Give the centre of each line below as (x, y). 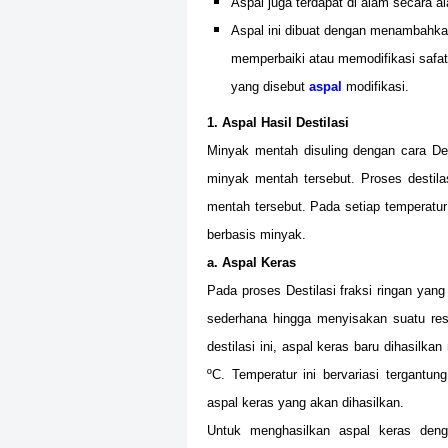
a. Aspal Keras (251, 262)
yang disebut (270, 86)
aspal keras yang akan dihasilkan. (305, 402)
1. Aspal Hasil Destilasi (278, 122)
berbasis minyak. (256, 234)
